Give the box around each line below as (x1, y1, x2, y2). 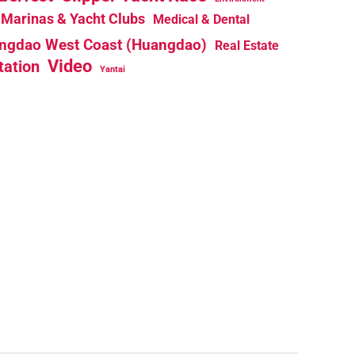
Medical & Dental (153, 12, 250, 28)
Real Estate (214, 38, 279, 54)
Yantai (99, 64, 125, 75)
